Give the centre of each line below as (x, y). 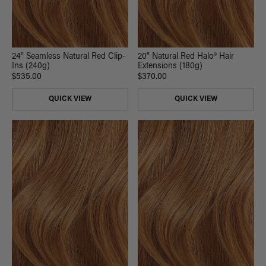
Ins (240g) (31, 67)
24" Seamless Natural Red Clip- (69, 57)
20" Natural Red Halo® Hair (186, 57)
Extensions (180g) (170, 67)
